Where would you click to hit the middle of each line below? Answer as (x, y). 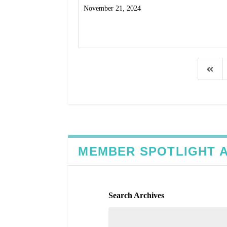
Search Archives (136, 195)
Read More (107, 31)
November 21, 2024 (112, 9)
